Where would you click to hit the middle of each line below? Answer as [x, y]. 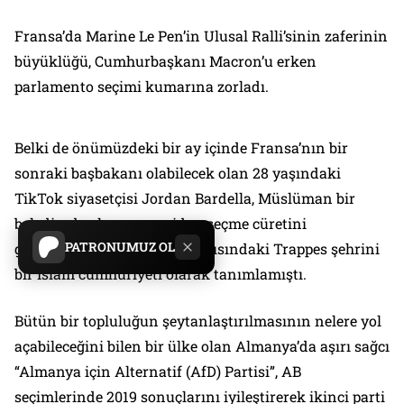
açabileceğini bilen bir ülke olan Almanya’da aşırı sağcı [202, 346]
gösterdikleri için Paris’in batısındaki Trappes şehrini [197, 249]
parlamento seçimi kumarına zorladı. [142, 87]
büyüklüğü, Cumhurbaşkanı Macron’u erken [165, 61]
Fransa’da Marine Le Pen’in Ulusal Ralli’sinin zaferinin [201, 36]
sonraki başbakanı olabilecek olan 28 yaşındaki [178, 173]
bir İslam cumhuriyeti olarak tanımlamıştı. [161, 274]
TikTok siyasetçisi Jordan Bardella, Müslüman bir [185, 198]
